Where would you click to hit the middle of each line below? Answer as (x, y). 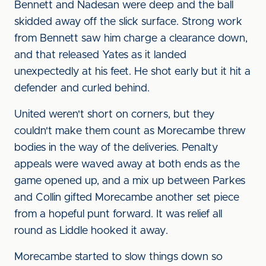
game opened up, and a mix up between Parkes (130, 181)
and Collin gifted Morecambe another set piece (127, 198)
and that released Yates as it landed (100, 55)
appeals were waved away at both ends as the (127, 164)
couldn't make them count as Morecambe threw (130, 131)
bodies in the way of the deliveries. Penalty (116, 148)
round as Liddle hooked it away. (91, 231)
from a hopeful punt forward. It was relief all (118, 214)
